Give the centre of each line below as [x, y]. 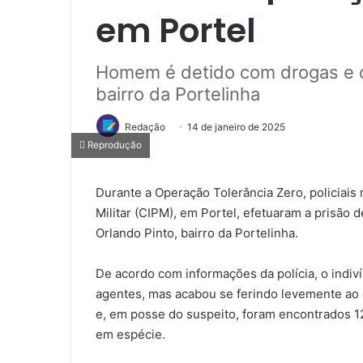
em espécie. [130, 335]
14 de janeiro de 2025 [236, 126]
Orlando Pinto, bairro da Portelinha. [197, 233]
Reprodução [113, 145]
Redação [145, 126]
